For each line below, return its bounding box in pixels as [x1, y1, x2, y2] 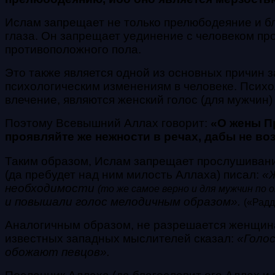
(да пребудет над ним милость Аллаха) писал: [5, 168, 262, 181]
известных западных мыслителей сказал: [5, 231, 237, 245]
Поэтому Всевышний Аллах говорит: [5, 116, 211, 130]
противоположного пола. [5, 42, 141, 56]
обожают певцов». [5, 245, 110, 258]
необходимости [5, 181, 98, 195]
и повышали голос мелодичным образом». [5, 195, 241, 208]
